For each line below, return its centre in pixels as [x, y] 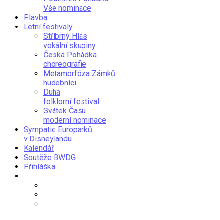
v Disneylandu [48, 138]
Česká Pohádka [70, 55]
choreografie [65, 64]
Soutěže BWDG [50, 157]
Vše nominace [67, 8]
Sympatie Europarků [58, 129]
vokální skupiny [69, 45]
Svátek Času [65, 110]
